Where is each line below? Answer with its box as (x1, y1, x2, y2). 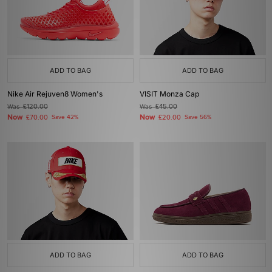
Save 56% (185, 114, 211, 121)
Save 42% (52, 114, 78, 121)
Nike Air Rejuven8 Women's (7, 89, 103, 98)
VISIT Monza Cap (140, 89, 199, 98)
